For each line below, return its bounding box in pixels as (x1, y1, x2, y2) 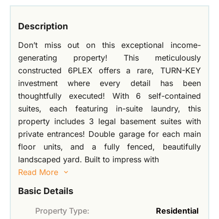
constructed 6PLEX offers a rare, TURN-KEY (18, 66, 201, 76)
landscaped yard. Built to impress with (18, 154, 159, 165)
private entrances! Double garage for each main (18, 129, 201, 139)
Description (18, 21, 68, 32)
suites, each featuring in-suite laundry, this (18, 104, 201, 114)
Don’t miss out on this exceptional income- (18, 40, 201, 50)
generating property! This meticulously (18, 53, 201, 63)
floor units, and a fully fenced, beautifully (18, 142, 201, 152)
